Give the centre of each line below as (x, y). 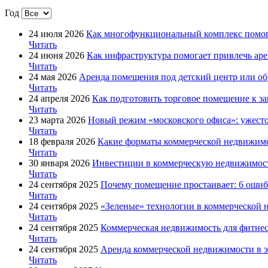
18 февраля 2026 (62, 141)
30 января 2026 (59, 163)
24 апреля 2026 (59, 98)
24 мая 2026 (53, 77)
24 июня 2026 (57, 55)
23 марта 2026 (57, 120)
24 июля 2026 (56, 33)
